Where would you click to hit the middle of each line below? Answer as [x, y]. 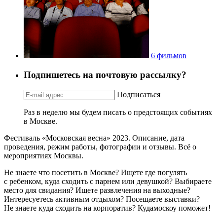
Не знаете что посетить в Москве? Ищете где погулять [95, 172]
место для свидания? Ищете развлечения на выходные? [97, 190]
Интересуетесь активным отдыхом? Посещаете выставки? [102, 199]
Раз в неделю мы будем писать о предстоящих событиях [118, 112]
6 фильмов [169, 56]
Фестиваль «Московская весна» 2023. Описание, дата [94, 138]
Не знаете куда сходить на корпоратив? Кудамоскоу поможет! [107, 208]
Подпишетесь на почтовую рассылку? [105, 74]
